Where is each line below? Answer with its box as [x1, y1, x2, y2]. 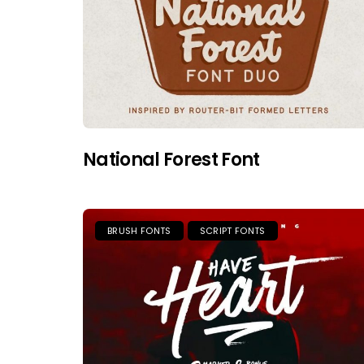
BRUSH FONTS [107, 223, 171, 237]
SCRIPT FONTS [199, 223, 266, 237]
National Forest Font [83, 146, 260, 172]
